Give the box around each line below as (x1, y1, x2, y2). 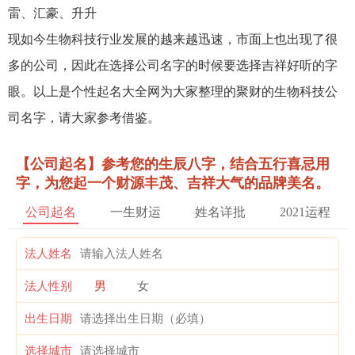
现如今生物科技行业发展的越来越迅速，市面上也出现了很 (8, 32, 338, 47)
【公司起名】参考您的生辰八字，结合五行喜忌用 (16, 156, 330, 173)
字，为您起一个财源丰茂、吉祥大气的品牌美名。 (16, 175, 330, 192)
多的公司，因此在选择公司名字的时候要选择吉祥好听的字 (8, 59, 338, 73)
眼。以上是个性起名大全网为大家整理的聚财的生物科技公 (8, 85, 338, 99)
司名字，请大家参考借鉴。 (8, 111, 160, 125)
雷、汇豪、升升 (8, 6, 97, 21)
